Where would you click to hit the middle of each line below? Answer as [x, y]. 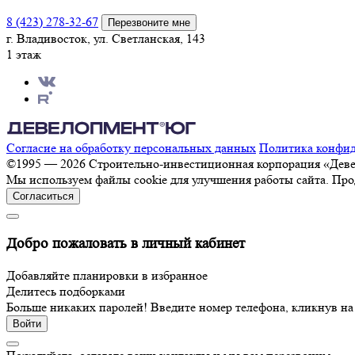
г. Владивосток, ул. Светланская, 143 [106, 39]
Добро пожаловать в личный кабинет [126, 243]
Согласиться [43, 197]
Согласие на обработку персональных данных [131, 148]
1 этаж [24, 55]
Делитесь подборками [66, 291]
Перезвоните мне [149, 23]
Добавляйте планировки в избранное [107, 275]
